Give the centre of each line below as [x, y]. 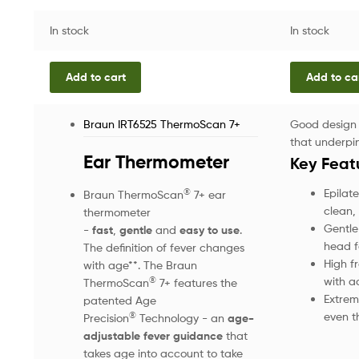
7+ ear [208, 194]
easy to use [209, 230]
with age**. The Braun [140, 264]
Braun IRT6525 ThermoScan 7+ [161, 123]
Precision [106, 317]
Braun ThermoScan [133, 194]
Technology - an [180, 317]
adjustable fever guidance [153, 335]
